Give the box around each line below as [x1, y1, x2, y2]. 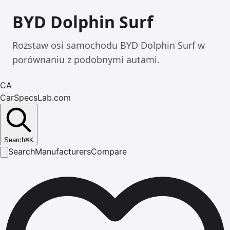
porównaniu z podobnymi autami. [12, 53, 160, 66]
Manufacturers [35, 146, 91, 157]
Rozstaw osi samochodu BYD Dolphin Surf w [12, 39, 205, 51]
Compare [91, 146, 127, 157]
